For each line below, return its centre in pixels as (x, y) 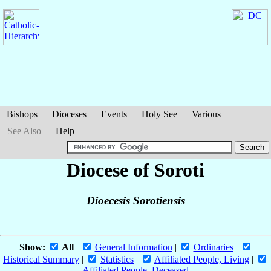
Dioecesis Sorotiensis (135, 201)
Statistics (117, 260)
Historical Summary (41, 260)
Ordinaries (213, 247)
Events (114, 114)
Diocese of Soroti (135, 170)
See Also (24, 131)
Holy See (159, 114)
